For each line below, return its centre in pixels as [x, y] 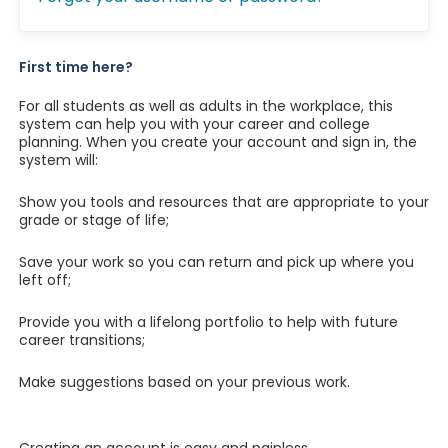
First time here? [75, 67]
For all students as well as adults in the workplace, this [205, 106]
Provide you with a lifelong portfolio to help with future [208, 322]
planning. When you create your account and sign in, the [217, 142]
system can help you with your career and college [194, 124]
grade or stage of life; [93, 220]
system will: [58, 160]
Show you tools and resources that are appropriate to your [223, 202]
